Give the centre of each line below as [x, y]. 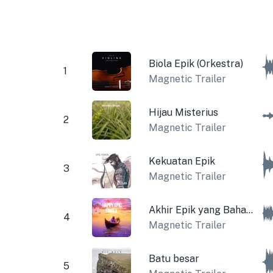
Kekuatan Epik [182, 161]
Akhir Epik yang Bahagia [249, 210]
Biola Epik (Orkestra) [196, 63]
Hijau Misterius [183, 112]
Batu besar [174, 258]
